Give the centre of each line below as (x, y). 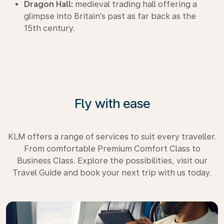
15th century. (49, 28)
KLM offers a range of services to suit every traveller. (112, 136)
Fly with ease (112, 103)
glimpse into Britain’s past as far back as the (110, 16)
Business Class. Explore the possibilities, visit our (112, 160)
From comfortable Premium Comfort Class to (112, 148)
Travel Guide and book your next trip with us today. (112, 172)
